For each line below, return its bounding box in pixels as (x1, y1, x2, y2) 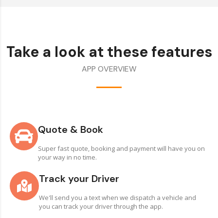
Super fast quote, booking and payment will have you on (38, 144, 205, 153)
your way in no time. (38, 153, 97, 162)
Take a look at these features (6, 42, 212, 61)
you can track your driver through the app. (39, 202, 163, 211)
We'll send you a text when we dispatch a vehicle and (39, 193, 196, 202)
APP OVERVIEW (82, 64, 136, 74)
